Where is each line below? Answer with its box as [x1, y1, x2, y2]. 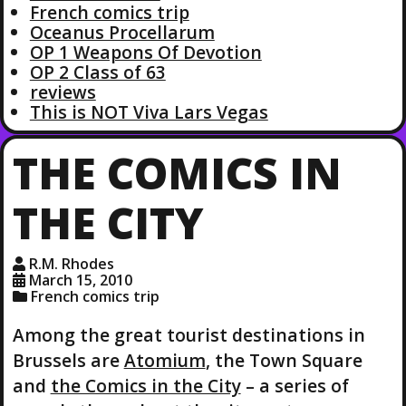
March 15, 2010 [28, 270, 132, 291]
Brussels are [12, 347, 124, 372]
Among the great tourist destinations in [12, 322, 365, 347]
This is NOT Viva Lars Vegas [29, 99, 268, 124]
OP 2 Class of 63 [29, 59, 166, 84]
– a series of [240, 372, 349, 398]
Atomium [123, 347, 206, 372]
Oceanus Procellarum [29, 19, 215, 44]
